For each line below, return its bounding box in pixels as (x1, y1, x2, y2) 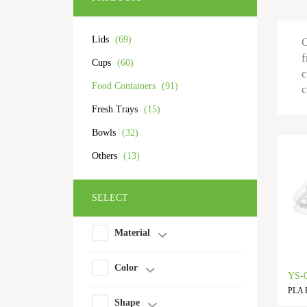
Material (114, 228, 150, 238)
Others (92, 151, 120, 161)
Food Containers (92, 81, 158, 91)
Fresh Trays (92, 104, 140, 114)
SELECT (92, 193, 128, 203)
